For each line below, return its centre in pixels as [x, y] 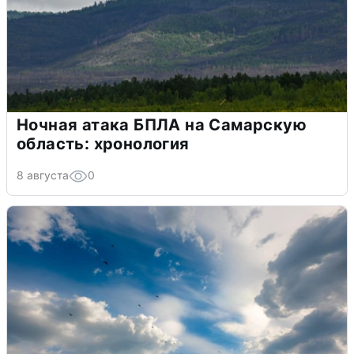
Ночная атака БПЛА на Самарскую [162, 125]
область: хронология [103, 144]
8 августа [43, 175]
